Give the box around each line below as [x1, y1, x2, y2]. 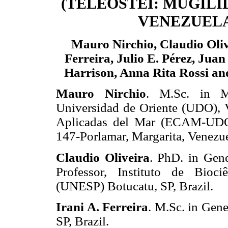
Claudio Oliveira [56, 150, 150, 164]
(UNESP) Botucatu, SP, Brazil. [56, 179, 213, 193]
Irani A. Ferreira [56, 199, 148, 214]
